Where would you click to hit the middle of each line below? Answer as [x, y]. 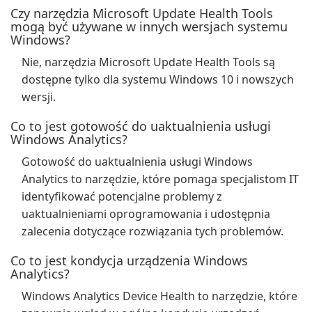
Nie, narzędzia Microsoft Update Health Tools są [148, 62]
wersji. [39, 97]
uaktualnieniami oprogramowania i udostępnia [146, 214]
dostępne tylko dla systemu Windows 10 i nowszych [158, 79]
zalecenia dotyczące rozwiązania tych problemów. [153, 231]
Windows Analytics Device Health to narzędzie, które [159, 296]
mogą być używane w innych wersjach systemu [149, 26]
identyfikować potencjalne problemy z [122, 196]
